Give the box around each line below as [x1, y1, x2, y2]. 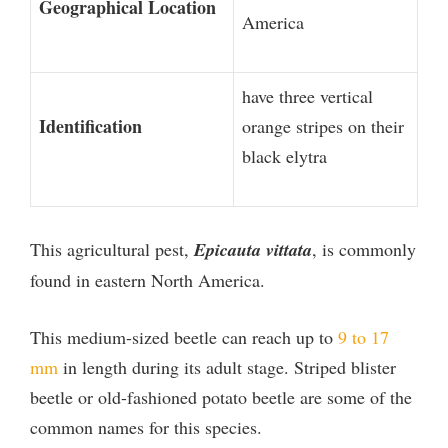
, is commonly [312, 237, 416, 262]
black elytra [242, 144, 333, 169]
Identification [39, 113, 142, 140]
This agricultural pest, [30, 237, 189, 262]
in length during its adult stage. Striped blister [58, 355, 396, 380]
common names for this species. [30, 415, 262, 440]
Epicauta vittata [189, 237, 312, 263]
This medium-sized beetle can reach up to [30, 325, 338, 350]
